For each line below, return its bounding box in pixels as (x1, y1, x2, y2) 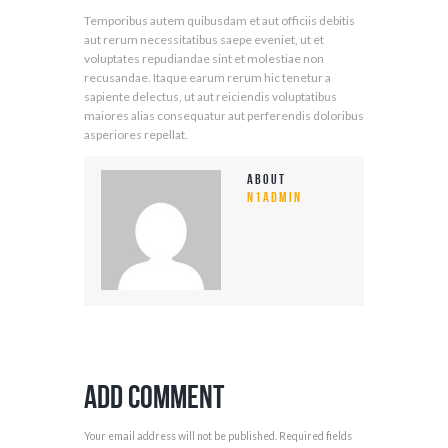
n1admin (247, 189, 303, 206)
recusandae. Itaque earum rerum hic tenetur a (84, 70, 331, 86)
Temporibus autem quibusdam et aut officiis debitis (84, 13, 355, 29)
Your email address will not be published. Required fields (84, 430, 352, 443)
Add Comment (84, 378, 224, 414)
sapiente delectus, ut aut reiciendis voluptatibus (84, 89, 337, 105)
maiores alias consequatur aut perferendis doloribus (84, 108, 364, 124)
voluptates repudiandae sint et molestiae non (84, 51, 324, 67)
